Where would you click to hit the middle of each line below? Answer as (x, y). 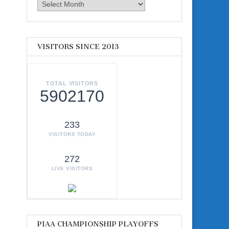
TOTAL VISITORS (72, 84)
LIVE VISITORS (72, 169)
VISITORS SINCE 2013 (78, 47)
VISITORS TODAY (72, 134)
